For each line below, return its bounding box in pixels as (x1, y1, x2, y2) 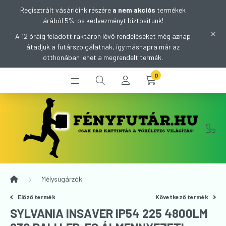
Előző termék (17, 193, 55, 200)
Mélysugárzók (41, 175, 82, 183)
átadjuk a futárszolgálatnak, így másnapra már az (26, 42, 180, 51)
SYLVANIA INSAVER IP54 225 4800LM (10, 206, 208, 220)
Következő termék (155, 193, 210, 200)
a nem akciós (112, 6, 155, 14)
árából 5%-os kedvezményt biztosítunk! (42, 16, 163, 25)
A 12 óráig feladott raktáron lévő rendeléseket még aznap (15, 32, 191, 40)
